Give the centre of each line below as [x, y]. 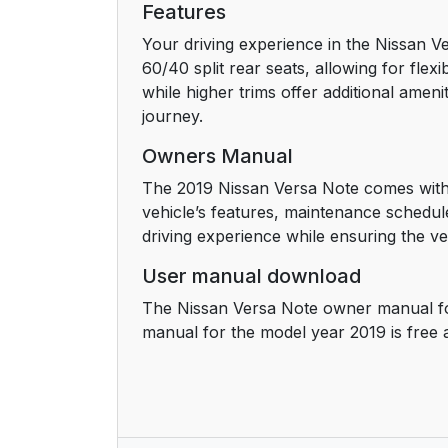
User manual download [251, 275]
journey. [172, 115]
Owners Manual [217, 155]
